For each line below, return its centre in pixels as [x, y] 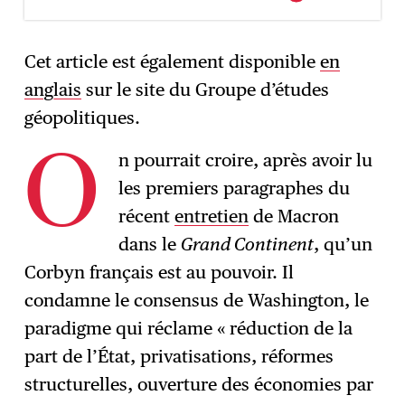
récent [147, 217]
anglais [53, 90]
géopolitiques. [83, 118]
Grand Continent [248, 245]
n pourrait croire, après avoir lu [246, 160]
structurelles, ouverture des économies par [199, 385]
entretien [212, 217]
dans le [150, 245]
